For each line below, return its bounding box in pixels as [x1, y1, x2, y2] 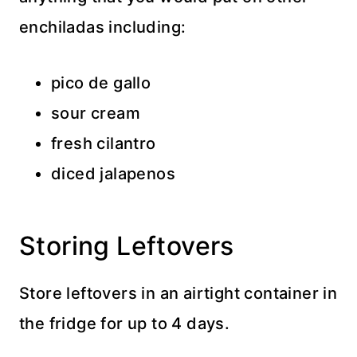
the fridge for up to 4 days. [19, 314, 230, 334]
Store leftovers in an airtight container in [19, 284, 338, 304]
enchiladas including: [19, 18, 186, 37]
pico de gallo [51, 73, 151, 93]
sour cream [51, 104, 140, 124]
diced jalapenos [51, 164, 175, 184]
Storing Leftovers [19, 230, 234, 262]
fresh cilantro [51, 134, 156, 154]
